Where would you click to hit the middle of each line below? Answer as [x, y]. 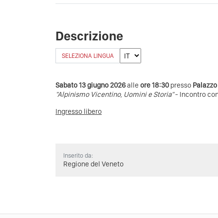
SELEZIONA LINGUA [88, 56]
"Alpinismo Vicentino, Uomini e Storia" [115, 95]
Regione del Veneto [93, 164]
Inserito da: [78, 156]
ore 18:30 [155, 85]
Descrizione [89, 36]
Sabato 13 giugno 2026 [91, 85]
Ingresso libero [79, 112]
